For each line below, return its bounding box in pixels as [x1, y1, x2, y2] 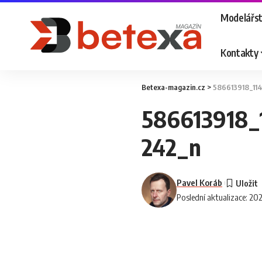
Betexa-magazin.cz [142, 82, 205, 92]
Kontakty [220, 46, 258, 59]
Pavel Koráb [177, 177, 222, 188]
